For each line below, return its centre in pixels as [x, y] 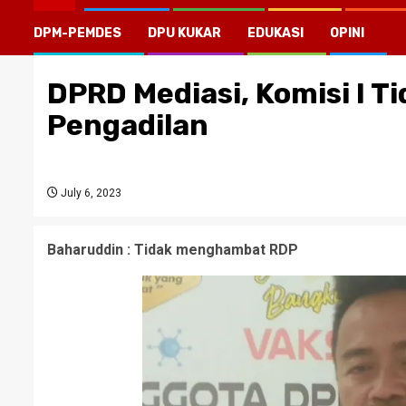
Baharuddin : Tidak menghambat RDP [173, 250]
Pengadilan [128, 125]
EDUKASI [275, 33]
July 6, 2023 [90, 193]
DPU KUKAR [184, 33]
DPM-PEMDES [77, 33]
